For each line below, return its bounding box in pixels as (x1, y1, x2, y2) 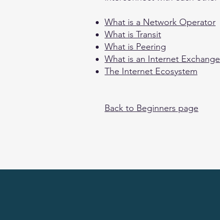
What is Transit (105, 29, 161, 40)
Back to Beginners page (105, 103, 198, 113)
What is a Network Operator (105, 17, 216, 27)
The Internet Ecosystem (105, 66, 197, 77)
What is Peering (105, 41, 166, 52)
